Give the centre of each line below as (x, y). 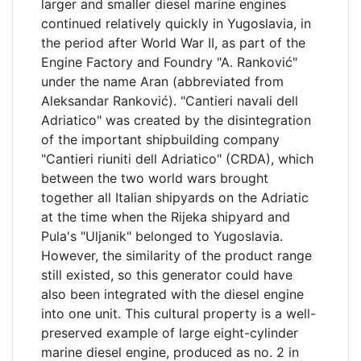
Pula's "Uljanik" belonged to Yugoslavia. (162, 236)
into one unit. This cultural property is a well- (178, 313)
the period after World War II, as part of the (173, 42)
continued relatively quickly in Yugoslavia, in (176, 23)
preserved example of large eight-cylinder (170, 332)
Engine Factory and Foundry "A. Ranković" (169, 62)
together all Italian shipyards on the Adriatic (175, 197)
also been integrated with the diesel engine (172, 294)
